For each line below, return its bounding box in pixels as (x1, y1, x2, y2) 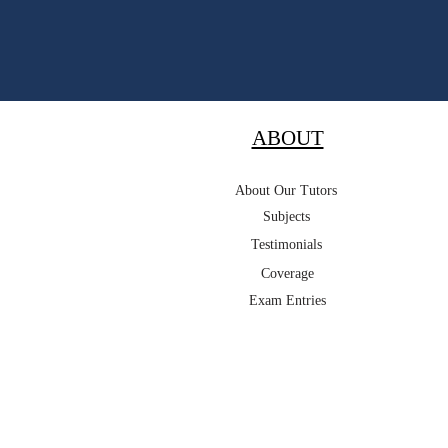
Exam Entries (248, 293, 326, 308)
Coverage (260, 266, 314, 281)
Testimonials (250, 237, 322, 252)
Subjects (262, 209, 310, 224)
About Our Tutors (235, 183, 337, 198)
